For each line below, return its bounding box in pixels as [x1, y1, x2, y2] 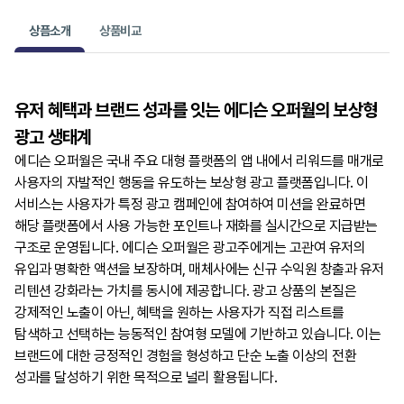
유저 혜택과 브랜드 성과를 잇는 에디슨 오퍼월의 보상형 [14, 99, 378, 122]
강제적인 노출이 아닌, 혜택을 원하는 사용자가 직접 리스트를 [14, 304, 344, 322]
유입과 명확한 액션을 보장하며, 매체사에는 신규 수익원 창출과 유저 [14, 261, 384, 279]
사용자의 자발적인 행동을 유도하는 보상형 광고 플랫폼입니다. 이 [14, 174, 369, 192]
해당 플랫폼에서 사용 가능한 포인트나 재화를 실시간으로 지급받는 [14, 217, 378, 235]
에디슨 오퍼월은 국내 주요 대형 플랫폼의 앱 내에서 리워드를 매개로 [14, 152, 384, 170]
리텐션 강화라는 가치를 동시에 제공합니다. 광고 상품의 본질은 [14, 282, 356, 300]
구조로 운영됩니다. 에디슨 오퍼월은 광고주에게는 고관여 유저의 [14, 239, 365, 257]
